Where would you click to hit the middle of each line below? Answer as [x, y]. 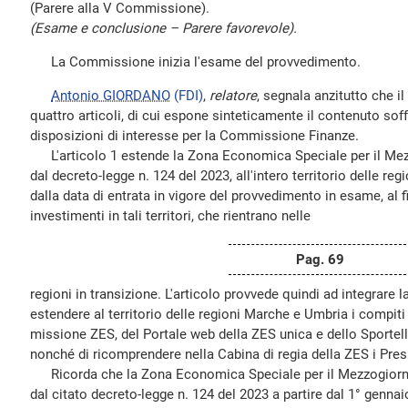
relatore [233, 96]
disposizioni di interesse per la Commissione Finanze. [194, 136]
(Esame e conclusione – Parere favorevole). [163, 28]
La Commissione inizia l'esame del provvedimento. [195, 62]
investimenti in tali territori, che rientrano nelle [170, 216]
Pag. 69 [320, 260]
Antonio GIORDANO [111, 96]
